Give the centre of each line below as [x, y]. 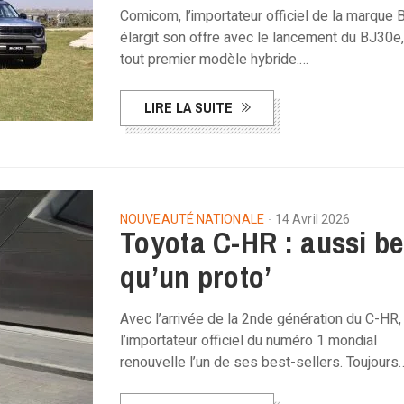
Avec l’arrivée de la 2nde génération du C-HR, [261, 319]
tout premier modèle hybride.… [214, 60]
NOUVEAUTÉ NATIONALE [192, 220]
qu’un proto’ [196, 277]
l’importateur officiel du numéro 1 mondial [248, 341]
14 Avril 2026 [312, 220]
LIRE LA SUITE [188, 107]
